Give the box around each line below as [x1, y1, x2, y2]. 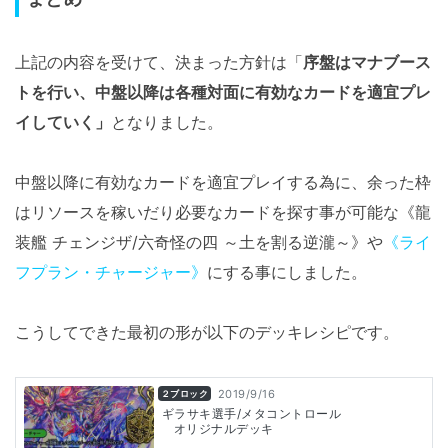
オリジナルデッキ [174, 421, 274, 437]
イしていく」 [15, 112, 111, 133]
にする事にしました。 [207, 262, 367, 283]
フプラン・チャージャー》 [15, 262, 207, 283]
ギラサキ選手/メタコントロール [162, 406, 342, 422]
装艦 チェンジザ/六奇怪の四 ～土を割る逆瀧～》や [15, 232, 383, 253]
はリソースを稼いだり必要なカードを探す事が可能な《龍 [15, 202, 431, 223]
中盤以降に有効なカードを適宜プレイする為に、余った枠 [15, 172, 431, 193]
